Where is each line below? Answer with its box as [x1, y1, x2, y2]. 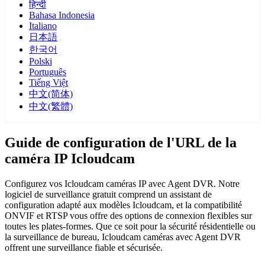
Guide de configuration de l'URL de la [5, 135, 237, 151]
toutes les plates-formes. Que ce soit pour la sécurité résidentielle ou [5, 221, 256, 232]
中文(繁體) [29, 101, 73, 112]
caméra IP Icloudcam [5, 151, 135, 167]
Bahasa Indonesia [29, 10, 95, 21]
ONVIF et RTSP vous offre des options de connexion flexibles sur [5, 211, 252, 221]
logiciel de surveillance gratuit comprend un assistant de [5, 189, 212, 200]
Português [29, 67, 66, 77]
